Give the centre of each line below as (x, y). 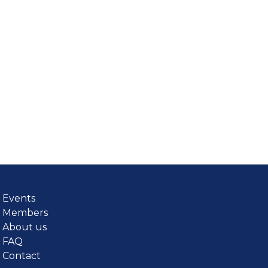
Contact (22, 256)
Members (25, 213)
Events (19, 198)
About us (25, 227)
